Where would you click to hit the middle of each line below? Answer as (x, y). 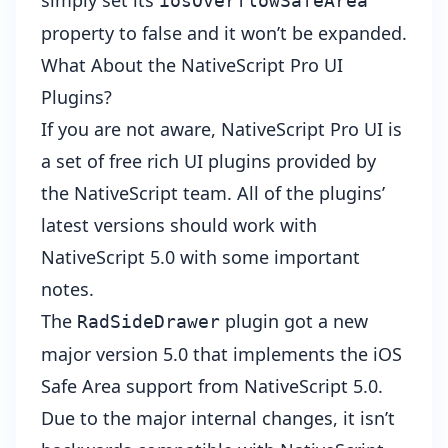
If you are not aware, (131, 129)
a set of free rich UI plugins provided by (208, 161)
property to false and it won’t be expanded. (224, 33)
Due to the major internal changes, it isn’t (218, 418)
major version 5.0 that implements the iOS (221, 354)
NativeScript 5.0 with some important (200, 257)
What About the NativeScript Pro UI (192, 65)
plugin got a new (294, 321)
